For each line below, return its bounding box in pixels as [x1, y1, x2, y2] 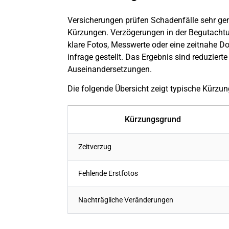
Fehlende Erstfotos [78, 169, 138, 178]
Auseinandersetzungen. [67, 64, 152, 74]
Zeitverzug [78, 143, 111, 152]
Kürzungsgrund [125, 114, 181, 125]
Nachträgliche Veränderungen [78, 196, 173, 205]
